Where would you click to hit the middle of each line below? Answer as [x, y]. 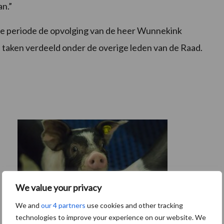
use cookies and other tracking [134, 205]
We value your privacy [58, 187]
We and [28, 205]
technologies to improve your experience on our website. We [111, 217]
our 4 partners [63, 205]
